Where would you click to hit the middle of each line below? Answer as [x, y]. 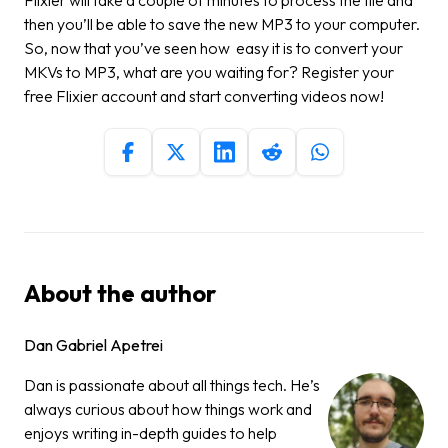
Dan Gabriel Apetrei [93, 344]
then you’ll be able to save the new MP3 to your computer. [223, 23]
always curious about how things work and [168, 408]
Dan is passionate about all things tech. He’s [172, 384]
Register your [347, 71]
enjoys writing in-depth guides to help [150, 432]
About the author [120, 292]
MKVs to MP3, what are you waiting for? [162, 71]
